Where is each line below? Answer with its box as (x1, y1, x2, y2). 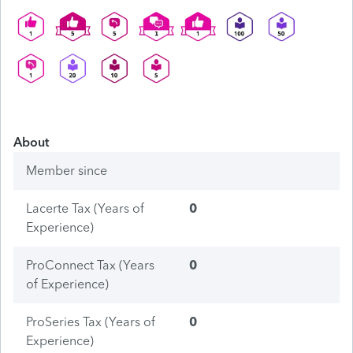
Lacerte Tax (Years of (26, 200, 144, 216)
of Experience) (26, 276, 109, 292)
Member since (26, 162, 107, 178)
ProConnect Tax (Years (26, 257, 154, 273)
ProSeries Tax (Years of (26, 314, 155, 329)
